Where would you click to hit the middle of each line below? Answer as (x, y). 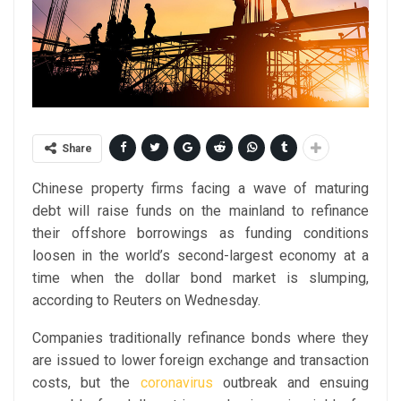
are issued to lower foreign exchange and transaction (200, 361)
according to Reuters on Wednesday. (146, 301)
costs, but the (86, 383)
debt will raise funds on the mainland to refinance (200, 211)
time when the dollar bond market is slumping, (200, 278)
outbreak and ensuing (290, 383)
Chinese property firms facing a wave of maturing (200, 189)
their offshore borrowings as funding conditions (200, 234)
